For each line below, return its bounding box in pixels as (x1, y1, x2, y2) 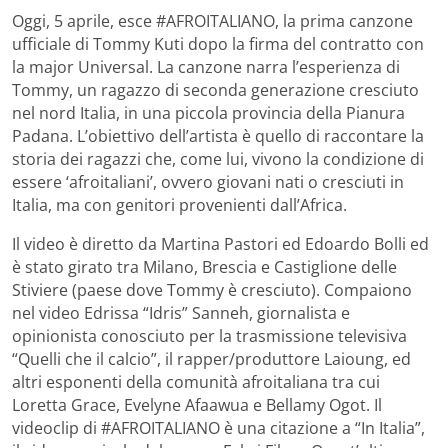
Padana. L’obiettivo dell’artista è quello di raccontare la (12, 124, 424, 147)
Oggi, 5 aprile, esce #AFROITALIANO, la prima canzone (12, 9, 413, 32)
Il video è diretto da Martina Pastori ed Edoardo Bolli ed (12, 232, 429, 255)
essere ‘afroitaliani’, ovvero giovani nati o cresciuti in (12, 170, 404, 193)
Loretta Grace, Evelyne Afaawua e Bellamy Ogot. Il (12, 393, 382, 416)
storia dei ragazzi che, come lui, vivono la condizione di (12, 147, 424, 170)
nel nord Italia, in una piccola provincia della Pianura (12, 101, 405, 124)
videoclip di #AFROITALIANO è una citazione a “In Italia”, (12, 416, 425, 439)
